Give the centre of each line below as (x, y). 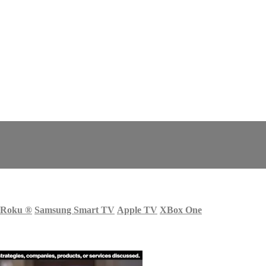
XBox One (181, 210)
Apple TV (137, 210)
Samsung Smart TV (75, 210)
